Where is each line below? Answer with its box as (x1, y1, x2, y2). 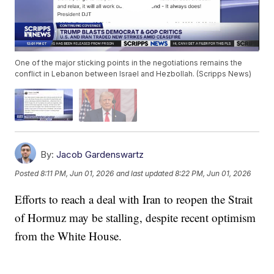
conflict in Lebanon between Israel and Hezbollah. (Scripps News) (15, 69, 252, 79)
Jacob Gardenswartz (56, 148, 144, 160)
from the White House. (15, 228, 122, 243)
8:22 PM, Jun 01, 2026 (175, 169, 251, 179)
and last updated (116, 169, 174, 179)
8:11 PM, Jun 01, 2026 (40, 169, 114, 179)
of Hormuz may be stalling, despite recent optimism (15, 209, 256, 225)
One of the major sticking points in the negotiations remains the (15, 58, 243, 68)
